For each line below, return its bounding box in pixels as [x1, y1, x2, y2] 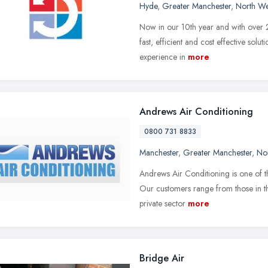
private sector [139, 197, 185, 209]
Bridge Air [139, 251, 184, 265]
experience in [139, 50, 185, 63]
